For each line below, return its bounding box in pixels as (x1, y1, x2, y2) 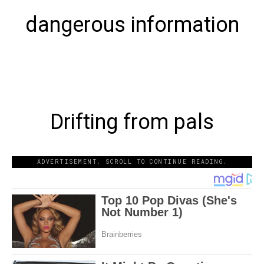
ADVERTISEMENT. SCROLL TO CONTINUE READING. (37, 157, 227, 166)
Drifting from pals (50, 109, 214, 134)
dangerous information (25, 12, 239, 37)
